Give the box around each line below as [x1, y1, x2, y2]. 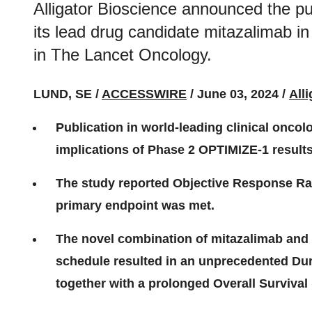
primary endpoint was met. [56, 198, 214, 212]
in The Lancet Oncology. [33, 45, 212, 64]
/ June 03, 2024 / [187, 87, 286, 101]
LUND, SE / [33, 87, 102, 101]
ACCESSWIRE [102, 87, 187, 101]
